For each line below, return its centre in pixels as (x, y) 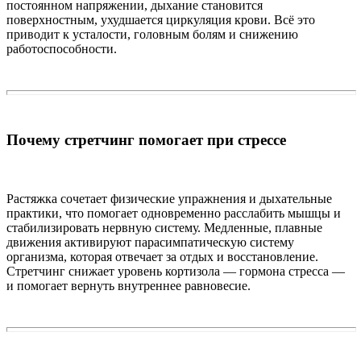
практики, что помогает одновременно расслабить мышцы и (174, 213)
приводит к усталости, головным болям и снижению (152, 35)
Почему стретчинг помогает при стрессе (146, 140)
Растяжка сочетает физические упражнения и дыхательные (169, 198)
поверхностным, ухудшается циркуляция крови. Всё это (161, 20)
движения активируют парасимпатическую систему (150, 242)
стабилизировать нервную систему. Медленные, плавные (164, 227)
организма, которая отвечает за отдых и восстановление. (162, 256)
